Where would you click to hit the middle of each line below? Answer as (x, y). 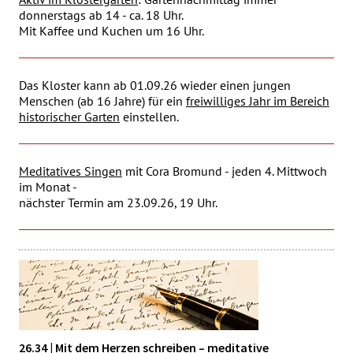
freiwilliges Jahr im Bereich (258, 101)
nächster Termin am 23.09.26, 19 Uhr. (118, 203)
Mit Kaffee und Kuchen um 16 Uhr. (111, 31)
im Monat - (48, 187)
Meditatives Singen (71, 171)
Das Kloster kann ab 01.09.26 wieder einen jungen (155, 85)
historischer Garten (69, 117)
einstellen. (150, 117)
